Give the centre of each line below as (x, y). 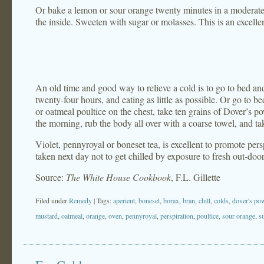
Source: (51, 177)
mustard (47, 216)
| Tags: (103, 200)
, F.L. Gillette (196, 177)
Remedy (80, 200)
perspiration (177, 216)
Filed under (52, 200)
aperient (124, 200)
